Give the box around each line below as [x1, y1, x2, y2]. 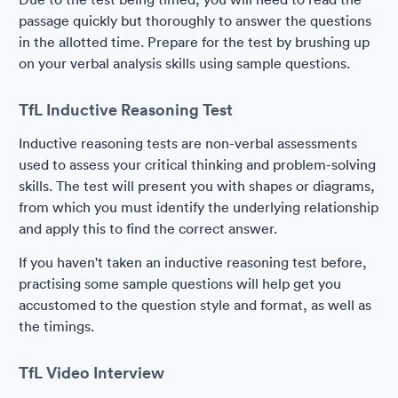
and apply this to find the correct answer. [19, 219, 277, 237]
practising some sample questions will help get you [19, 275, 341, 292]
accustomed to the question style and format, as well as [19, 296, 371, 314]
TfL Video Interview [19, 362, 164, 383]
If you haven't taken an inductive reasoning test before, [19, 253, 367, 271]
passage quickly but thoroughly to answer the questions [19, 12, 371, 29]
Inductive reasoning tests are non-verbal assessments [19, 134, 357, 152]
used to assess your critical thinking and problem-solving [19, 155, 376, 173]
